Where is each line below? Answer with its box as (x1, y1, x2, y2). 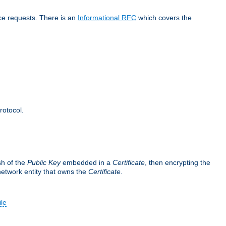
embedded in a (61, 158, 112, 166)
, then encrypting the (145, 158, 210, 166)
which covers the (136, 13, 192, 22)
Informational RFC (78, 13, 136, 22)
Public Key (27, 158, 61, 166)
